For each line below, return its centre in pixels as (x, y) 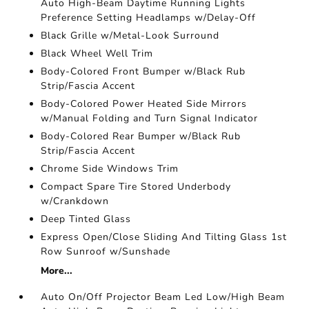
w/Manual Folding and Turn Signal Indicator (150, 119)
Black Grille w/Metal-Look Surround (130, 36)
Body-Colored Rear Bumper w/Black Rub (141, 137)
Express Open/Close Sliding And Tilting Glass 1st (164, 237)
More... (57, 271)
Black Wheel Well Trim (97, 54)
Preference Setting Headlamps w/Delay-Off (149, 18)
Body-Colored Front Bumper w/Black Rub (143, 72)
